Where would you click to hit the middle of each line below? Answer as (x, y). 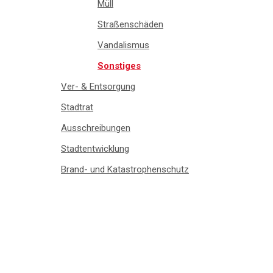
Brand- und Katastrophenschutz (125, 170)
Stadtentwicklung (95, 149)
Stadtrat (77, 108)
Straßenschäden (130, 25)
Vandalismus (123, 45)
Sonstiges (119, 66)
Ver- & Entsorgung (98, 87)
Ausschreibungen (96, 128)
